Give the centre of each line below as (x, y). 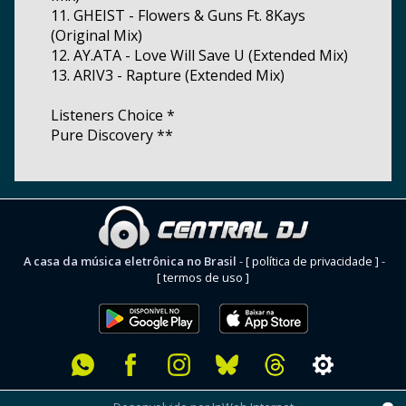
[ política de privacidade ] (312, 261)
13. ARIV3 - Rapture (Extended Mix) (168, 75)
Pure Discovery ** (112, 135)
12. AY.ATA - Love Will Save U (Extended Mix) (199, 55)
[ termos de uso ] (203, 277)
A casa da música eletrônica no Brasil (130, 261)
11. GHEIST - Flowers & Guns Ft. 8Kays (178, 15)
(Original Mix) (97, 35)
